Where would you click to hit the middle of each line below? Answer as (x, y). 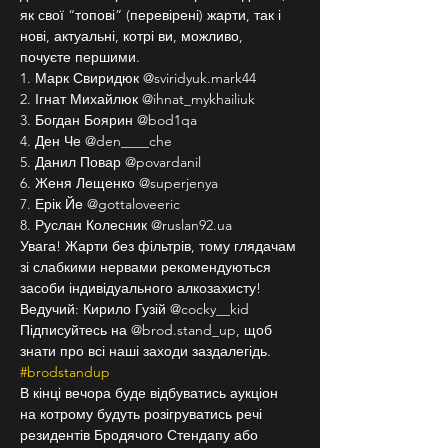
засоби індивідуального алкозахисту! (140, 288)
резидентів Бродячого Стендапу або (141, 435)
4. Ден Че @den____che (96, 141)
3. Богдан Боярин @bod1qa (108, 120)
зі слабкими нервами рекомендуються (147, 267)
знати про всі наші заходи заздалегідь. (147, 351)
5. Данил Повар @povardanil (110, 162)
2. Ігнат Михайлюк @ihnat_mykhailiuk (137, 99)
